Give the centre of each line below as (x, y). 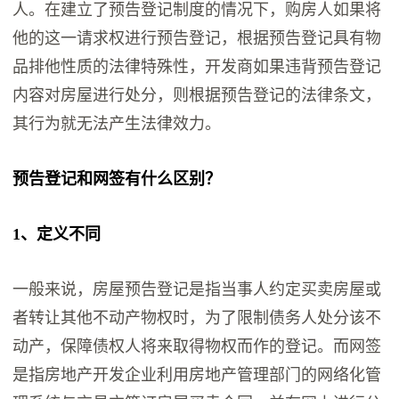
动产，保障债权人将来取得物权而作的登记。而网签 (197, 347)
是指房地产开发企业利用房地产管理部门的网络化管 (197, 375)
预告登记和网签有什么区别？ (117, 179)
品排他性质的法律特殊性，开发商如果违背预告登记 (197, 67)
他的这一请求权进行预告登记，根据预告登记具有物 (197, 39)
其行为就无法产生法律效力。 (117, 124)
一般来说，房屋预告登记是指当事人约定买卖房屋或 (197, 290)
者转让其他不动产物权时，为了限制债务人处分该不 (197, 318)
